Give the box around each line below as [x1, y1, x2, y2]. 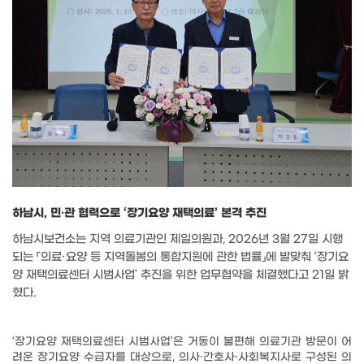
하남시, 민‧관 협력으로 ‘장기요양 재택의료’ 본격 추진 [12, 206, 266, 221]
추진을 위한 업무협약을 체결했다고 [141, 268, 312, 283]
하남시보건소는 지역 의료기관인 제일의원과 [12, 232, 223, 247]
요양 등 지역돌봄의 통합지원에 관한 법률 [66, 250, 262, 265]
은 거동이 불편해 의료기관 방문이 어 [173, 336, 352, 349]
